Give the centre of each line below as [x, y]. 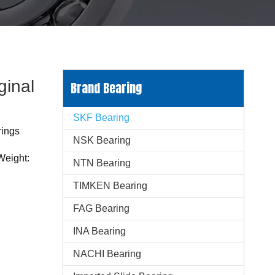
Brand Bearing [106, 88]
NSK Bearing [102, 140]
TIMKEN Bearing [110, 186]
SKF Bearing [101, 118]
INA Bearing [99, 231]
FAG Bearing [101, 208]
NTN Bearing [102, 163]
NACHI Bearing [107, 254]
